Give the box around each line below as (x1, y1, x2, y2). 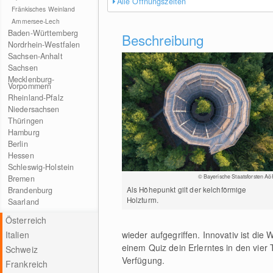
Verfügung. (121, 254, 165, 266)
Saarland (7, 196, 39, 207)
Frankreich (5, 258, 48, 270)
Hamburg (7, 127, 40, 138)
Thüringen (7, 115, 44, 126)
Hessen (7, 150, 34, 161)
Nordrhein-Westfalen (7, 39, 80, 50)
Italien (5, 229, 29, 241)
